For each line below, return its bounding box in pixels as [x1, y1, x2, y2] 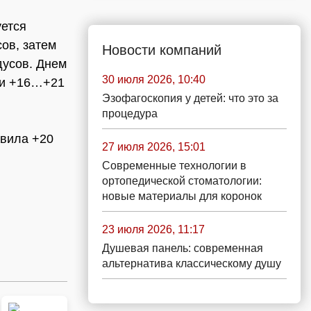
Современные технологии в [102, 160, 246, 171]
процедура [102, 108, 158, 119]
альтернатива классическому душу [102, 258, 281, 269]
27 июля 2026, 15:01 [102, 141, 205, 153]
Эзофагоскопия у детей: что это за [102, 92, 278, 104]
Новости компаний [102, 42, 221, 58]
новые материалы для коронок [102, 190, 262, 202]
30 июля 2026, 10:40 [102, 74, 205, 85]
